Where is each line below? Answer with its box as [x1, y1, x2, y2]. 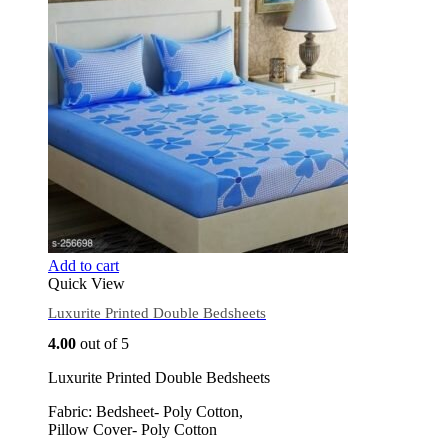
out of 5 [76, 334, 129, 352]
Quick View [48, 274, 125, 292]
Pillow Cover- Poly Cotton [48, 420, 217, 438]
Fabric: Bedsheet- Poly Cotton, [48, 402, 243, 420]
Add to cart [48, 256, 119, 274]
